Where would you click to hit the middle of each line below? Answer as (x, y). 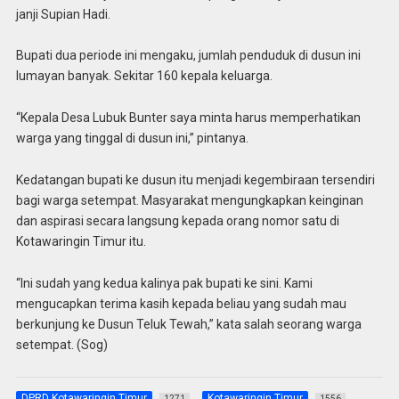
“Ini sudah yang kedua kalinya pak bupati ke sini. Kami (164, 283)
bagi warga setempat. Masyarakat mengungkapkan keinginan (189, 200)
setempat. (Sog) (61, 344)
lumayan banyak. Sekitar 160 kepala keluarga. (144, 76)
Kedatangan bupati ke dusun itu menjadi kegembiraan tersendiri (195, 179)
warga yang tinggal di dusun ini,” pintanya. (132, 138)
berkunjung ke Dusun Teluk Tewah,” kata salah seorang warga (188, 324)
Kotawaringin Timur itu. (81, 241)
